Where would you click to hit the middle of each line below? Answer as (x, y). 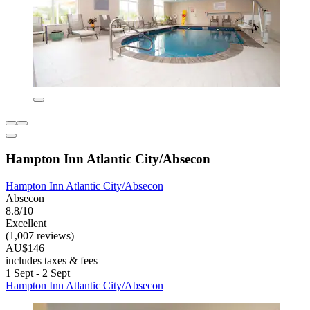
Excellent (26, 223)
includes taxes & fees (52, 260)
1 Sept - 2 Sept (38, 273)
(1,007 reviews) (40, 235)
